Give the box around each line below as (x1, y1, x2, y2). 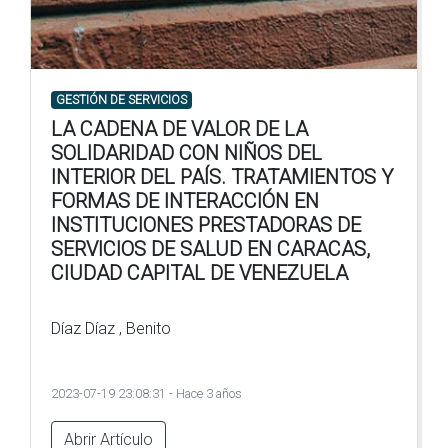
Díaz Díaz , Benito (51, 318, 171, 338)
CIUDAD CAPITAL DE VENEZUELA (51, 260, 348, 285)
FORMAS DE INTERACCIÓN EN (51, 188, 319, 213)
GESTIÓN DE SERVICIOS (55, 92, 187, 107)
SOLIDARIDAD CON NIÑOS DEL (51, 140, 322, 165)
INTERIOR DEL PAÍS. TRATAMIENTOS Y (51, 164, 393, 189)
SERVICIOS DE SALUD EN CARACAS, (51, 236, 370, 261)
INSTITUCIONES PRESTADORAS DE (51, 212, 361, 237)
